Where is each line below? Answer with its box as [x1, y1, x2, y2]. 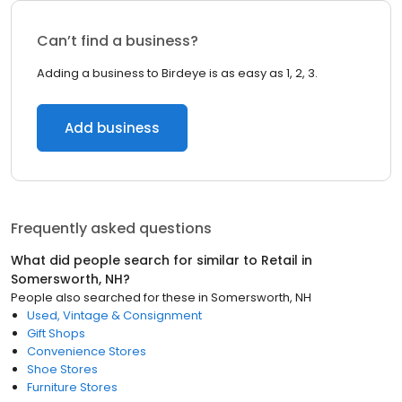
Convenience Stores [27, 343, 146, 360]
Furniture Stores [27, 379, 118, 396]
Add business [65, 118, 160, 137]
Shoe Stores [27, 361, 98, 378]
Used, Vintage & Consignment [27, 307, 202, 324]
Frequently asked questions [11, 218, 212, 239]
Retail [261, 251, 298, 269]
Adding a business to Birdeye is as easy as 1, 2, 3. [37, 65, 318, 82]
